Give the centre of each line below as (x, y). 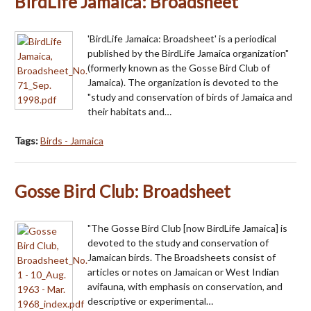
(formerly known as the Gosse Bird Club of (179, 68)
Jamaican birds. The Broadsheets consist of (182, 258)
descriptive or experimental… (150, 301)
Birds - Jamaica (72, 141)
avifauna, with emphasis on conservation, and (185, 287)
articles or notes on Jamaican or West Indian (183, 272)
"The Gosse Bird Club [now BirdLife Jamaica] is (187, 228)
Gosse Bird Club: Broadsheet (123, 192)
